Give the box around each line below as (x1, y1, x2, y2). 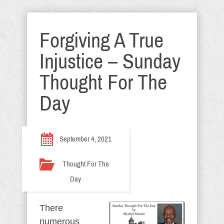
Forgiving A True (39, 29, 163, 52)
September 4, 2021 (59, 135, 111, 143)
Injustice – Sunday (39, 50, 180, 73)
